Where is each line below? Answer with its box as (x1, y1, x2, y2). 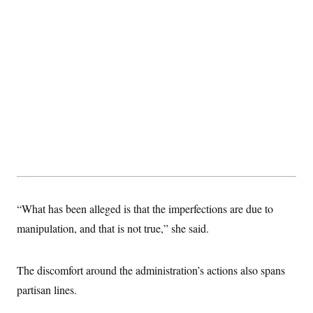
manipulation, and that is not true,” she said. (17, 221, 209, 235)
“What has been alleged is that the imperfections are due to (17, 201, 273, 216)
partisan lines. (17, 282, 77, 297)
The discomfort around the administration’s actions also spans (17, 263, 285, 277)
